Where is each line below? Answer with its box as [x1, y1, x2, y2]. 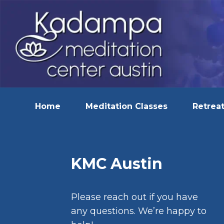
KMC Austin [71, 154, 162, 173]
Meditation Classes [85, 101, 167, 111]
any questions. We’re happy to [71, 205, 206, 216]
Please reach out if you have [71, 191, 198, 202]
